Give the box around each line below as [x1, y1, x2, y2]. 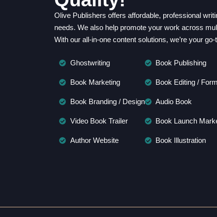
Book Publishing [155, 58, 206, 67]
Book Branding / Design [70, 97, 145, 106]
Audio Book [155, 97, 192, 106]
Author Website [70, 136, 119, 144]
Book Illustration [155, 136, 206, 144]
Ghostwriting [70, 58, 110, 67]
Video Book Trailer [70, 116, 128, 125]
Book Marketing [70, 77, 120, 86]
